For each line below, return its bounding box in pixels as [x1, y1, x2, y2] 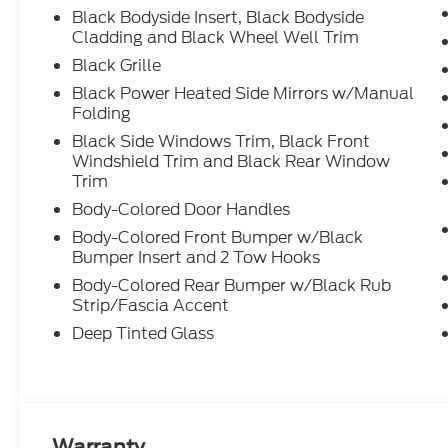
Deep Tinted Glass [72, 322, 215, 346]
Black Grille [72, 54, 162, 78]
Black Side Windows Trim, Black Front [72, 130, 371, 154]
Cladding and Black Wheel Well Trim [72, 26, 360, 50]
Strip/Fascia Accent [72, 294, 230, 318]
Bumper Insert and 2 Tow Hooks [72, 246, 321, 270]
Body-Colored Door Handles [72, 198, 291, 222]
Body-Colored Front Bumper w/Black [72, 226, 364, 250]
